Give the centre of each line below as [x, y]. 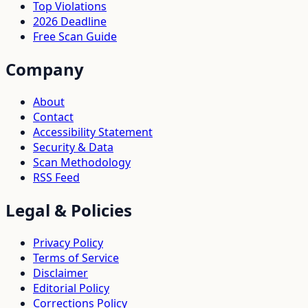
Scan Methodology [82, 163]
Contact [53, 117]
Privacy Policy [68, 242]
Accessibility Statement [93, 132]
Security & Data [73, 147]
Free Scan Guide [75, 37]
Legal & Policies [69, 210]
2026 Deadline [70, 22]
